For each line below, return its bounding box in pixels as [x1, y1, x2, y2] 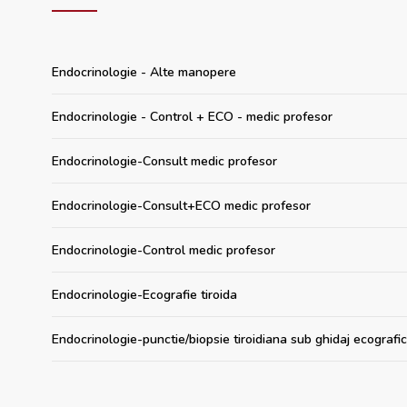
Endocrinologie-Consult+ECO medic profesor [52, 197, 311, 215]
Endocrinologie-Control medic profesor [52, 242, 275, 260]
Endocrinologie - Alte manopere [52, 64, 236, 82]
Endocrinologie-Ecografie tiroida [52, 286, 237, 304]
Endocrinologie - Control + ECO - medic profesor [52, 108, 333, 126]
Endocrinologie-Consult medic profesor [52, 153, 277, 171]
